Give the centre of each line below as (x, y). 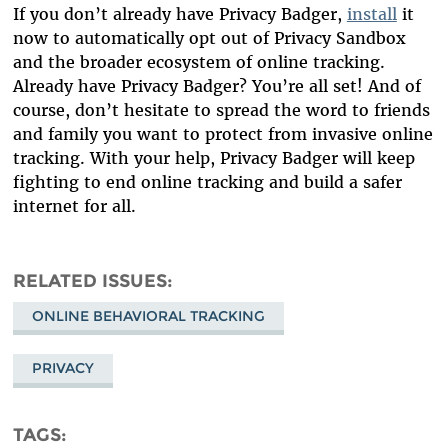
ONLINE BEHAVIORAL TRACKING (148, 316)
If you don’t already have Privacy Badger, (179, 14)
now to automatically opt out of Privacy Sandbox (209, 38)
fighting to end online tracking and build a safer (207, 182)
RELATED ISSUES (89, 280)
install (371, 14)
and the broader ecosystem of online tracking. (198, 62)
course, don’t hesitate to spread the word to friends (221, 110)
